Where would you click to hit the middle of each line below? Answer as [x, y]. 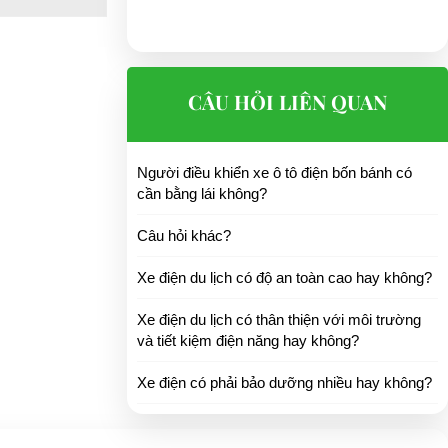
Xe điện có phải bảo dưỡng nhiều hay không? [284, 382]
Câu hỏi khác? [184, 235]
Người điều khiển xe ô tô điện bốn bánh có [274, 172]
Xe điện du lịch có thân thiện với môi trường [279, 319]
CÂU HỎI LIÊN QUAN [287, 101]
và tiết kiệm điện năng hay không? [248, 340]
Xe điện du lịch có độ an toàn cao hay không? [284, 277]
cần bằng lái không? [202, 193]
